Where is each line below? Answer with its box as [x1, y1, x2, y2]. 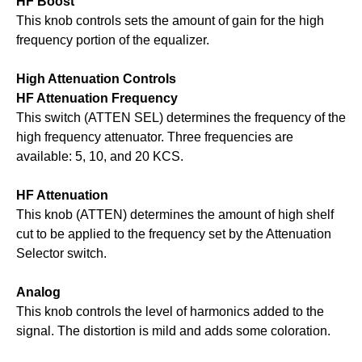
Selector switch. [16, 246, 107, 261]
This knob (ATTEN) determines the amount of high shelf [16, 208, 334, 222]
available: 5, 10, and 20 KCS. [16, 149, 183, 164]
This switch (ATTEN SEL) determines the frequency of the [16, 111, 346, 125]
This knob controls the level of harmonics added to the [16, 305, 324, 319]
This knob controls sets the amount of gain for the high [16, 14, 324, 28]
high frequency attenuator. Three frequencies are [16, 130, 293, 145]
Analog [16, 285, 61, 300]
